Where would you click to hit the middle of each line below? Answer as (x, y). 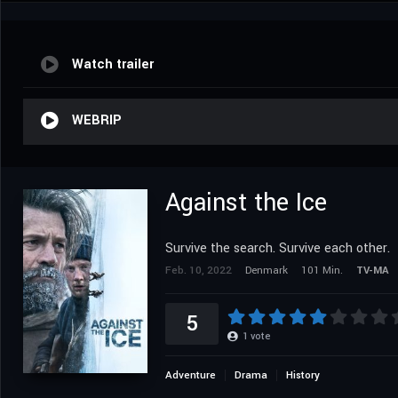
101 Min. (322, 270)
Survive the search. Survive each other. (278, 248)
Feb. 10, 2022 (199, 270)
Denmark (267, 270)
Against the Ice (246, 203)
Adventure (191, 375)
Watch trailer (113, 64)
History (303, 375)
